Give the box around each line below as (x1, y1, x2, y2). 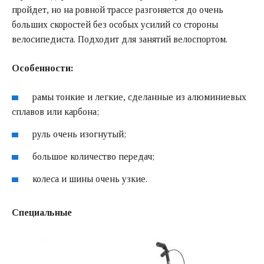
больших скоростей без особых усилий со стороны (12, 19, 218, 30)
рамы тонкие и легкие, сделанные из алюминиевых (32, 92, 247, 103)
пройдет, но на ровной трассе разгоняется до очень (12, 5, 223, 15)
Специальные (12, 207, 72, 217)
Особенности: (12, 63, 74, 74)
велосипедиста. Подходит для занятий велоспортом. (12, 34, 227, 45)
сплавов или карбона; (12, 107, 99, 117)
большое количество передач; (32, 151, 155, 161)
